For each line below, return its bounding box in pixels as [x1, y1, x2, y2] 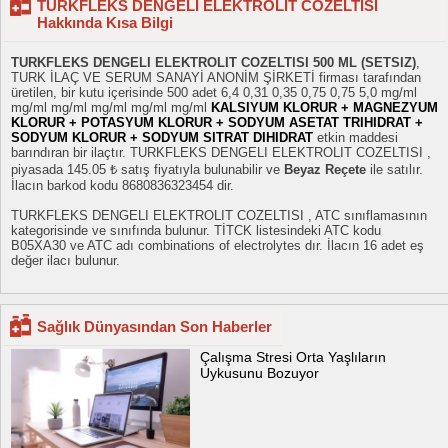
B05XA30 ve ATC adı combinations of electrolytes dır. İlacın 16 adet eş [11, 238, 424, 253]
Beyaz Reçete [284, 162, 366, 177]
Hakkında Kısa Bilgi [37, 14, 173, 31]
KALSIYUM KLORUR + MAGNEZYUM [211, 100, 438, 115]
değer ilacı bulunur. [11, 253, 120, 268]
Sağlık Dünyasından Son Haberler [37, 318, 272, 335]
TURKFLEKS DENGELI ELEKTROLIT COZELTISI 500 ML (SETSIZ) [11, 55, 416, 70]
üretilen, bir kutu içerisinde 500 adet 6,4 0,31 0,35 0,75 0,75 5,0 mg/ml [11, 85, 417, 100]
